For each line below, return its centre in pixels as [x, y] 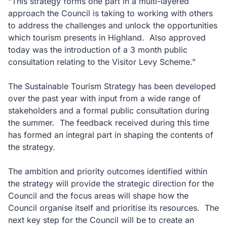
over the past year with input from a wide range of [104, 98]
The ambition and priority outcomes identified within [108, 171]
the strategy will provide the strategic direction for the [111, 183]
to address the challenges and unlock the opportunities [113, 25]
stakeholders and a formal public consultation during [109, 110]
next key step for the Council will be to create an [101, 220]
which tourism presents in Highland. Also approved [107, 37]
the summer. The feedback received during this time [109, 123]
